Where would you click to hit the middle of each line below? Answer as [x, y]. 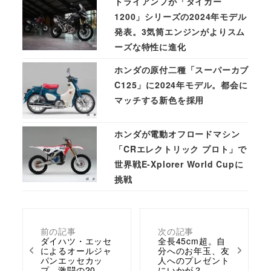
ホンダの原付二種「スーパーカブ [182, 70]
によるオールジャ [76, 251]
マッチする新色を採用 [159, 100]
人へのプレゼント [194, 260]
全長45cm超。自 [192, 241]
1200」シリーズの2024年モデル [181, 17]
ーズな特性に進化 [150, 47]
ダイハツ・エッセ [76, 241]
